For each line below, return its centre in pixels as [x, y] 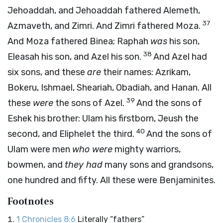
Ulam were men [40, 149]
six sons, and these [47, 72]
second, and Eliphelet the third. [72, 134]
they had [84, 165]
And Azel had [180, 57]
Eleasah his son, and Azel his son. [75, 57]
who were [92, 149]
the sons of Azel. [90, 103]
